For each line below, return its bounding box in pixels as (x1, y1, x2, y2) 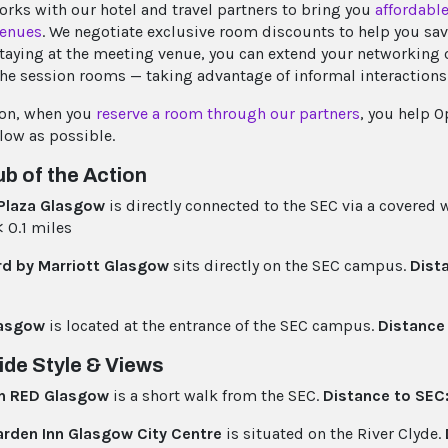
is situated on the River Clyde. (222, 423, 445, 443)
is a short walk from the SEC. (109, 385, 323, 405)
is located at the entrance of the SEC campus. (45, 315, 378, 335)
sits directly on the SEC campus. (169, 255, 410, 275)
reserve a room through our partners (96, 103, 360, 123)
